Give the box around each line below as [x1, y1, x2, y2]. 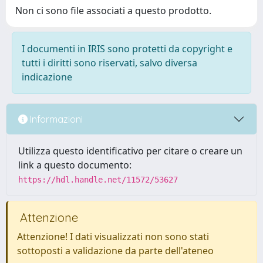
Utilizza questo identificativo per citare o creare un [18, 144, 242, 157]
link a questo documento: [18, 159, 131, 171]
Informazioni [28, 113, 83, 125]
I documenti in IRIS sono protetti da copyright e [22, 42, 232, 55]
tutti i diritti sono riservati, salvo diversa [22, 56, 197, 69]
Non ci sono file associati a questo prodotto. [15, 4, 211, 17]
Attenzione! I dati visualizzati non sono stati [17, 230, 209, 243]
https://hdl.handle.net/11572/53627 [18, 175, 178, 184]
